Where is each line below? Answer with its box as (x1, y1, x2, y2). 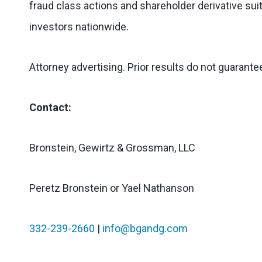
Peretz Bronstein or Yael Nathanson (29, 182, 194, 194)
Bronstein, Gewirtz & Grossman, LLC (29, 142, 195, 154)
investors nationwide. (29, 20, 129, 33)
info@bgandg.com (102, 222, 188, 235)
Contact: (29, 101, 71, 113)
